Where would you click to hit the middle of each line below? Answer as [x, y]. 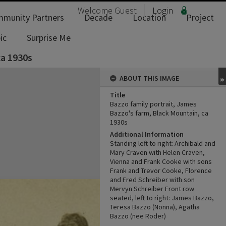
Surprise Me [49, 38]
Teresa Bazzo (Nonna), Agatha [155, 207]
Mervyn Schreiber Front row [152, 189]
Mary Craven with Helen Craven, [157, 152]
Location [149, 17]
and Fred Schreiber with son [152, 180]
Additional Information [147, 134]
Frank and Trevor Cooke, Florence [161, 171]
